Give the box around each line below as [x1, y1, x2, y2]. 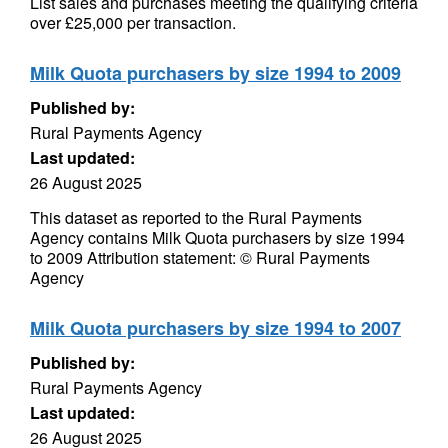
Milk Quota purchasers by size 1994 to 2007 [30, 315, 401, 341]
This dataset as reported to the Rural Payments [30, 206, 362, 229]
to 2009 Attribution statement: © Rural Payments [30, 246, 370, 269]
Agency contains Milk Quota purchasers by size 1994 [30, 226, 405, 249]
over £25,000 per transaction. [30, 11, 236, 34]
